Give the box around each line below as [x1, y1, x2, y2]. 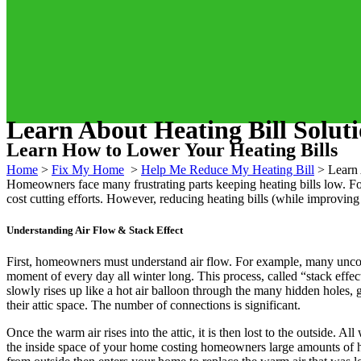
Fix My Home [52, 162, 124, 176]
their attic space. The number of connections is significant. [6, 298, 301, 313]
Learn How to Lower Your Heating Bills [6, 139, 338, 160]
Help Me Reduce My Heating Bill [141, 162, 314, 176]
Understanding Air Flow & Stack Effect [6, 223, 183, 236]
